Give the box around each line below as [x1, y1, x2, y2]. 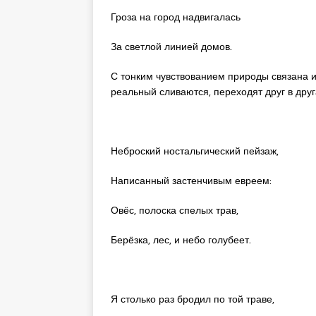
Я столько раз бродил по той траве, [111, 291, 274, 307]
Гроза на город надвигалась [111, 8, 241, 25]
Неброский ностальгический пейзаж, [111, 142, 279, 159]
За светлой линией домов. [111, 38, 232, 54]
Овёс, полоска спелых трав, [111, 202, 238, 218]
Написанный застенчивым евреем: [111, 172, 272, 188]
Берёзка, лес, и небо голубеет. [111, 231, 251, 248]
